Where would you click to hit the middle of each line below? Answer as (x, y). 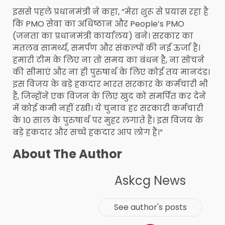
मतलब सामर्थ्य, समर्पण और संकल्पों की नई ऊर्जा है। (106, 48)
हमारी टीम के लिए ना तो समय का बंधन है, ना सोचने (108, 60)
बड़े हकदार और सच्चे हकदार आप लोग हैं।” (88, 133)
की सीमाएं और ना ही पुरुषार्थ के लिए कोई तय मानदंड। (111, 72)
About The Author (67, 154)
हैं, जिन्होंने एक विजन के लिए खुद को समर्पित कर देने (109, 96)
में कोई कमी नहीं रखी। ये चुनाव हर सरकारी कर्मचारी (108, 108)
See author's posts (150, 207)
